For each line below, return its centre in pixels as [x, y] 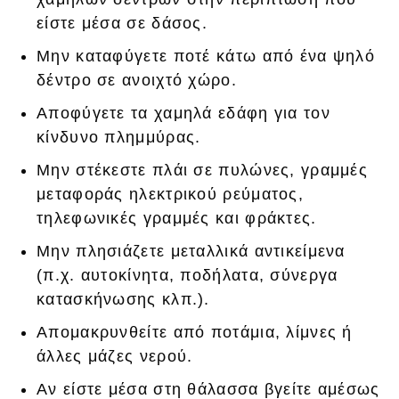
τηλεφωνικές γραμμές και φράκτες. [177, 219]
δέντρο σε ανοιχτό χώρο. [137, 81]
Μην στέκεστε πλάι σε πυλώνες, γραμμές [203, 171]
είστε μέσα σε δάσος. [122, 24]
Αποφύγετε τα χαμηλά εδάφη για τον [183, 114]
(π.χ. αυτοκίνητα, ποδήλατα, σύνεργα [187, 276]
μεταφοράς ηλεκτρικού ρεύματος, [170, 195]
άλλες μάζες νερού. [115, 357]
